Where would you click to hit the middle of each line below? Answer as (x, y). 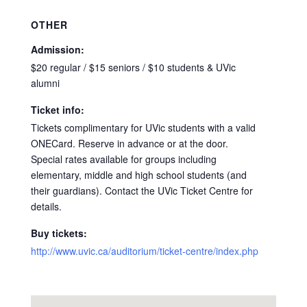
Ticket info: (57, 109)
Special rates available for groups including (123, 159)
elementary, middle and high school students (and (138, 174)
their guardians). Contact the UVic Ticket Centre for (142, 190)
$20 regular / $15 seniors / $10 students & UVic (133, 67)
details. (46, 206)
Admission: (57, 49)
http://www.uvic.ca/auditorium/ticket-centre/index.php (144, 250)
